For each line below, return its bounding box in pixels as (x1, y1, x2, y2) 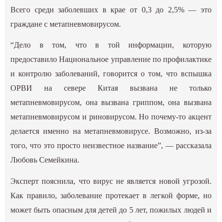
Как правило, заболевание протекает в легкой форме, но (10, 191, 212, 200)
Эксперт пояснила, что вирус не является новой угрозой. (10, 176, 212, 185)
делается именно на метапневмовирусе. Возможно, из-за (10, 127, 212, 136)
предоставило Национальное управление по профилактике (10, 55, 212, 64)
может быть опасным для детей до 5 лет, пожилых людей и (10, 205, 212, 214)
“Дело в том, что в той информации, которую (10, 41, 212, 50)
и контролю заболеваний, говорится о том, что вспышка (10, 69, 212, 78)
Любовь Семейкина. (10, 156, 80, 165)
